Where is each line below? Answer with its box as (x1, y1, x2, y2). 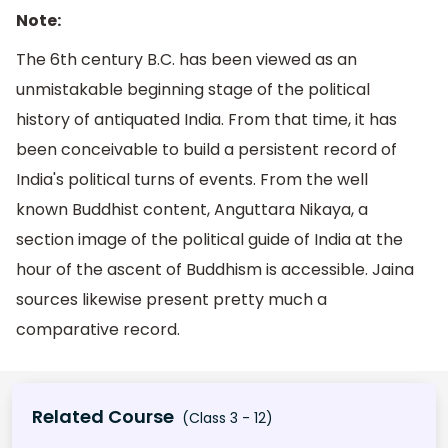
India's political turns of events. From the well (16, 168, 368, 192)
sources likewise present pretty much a (16, 288, 327, 312)
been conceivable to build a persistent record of (16, 138, 397, 162)
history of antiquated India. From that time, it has (16, 108, 397, 132)
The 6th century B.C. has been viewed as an (16, 48, 357, 72)
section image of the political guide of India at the (16, 228, 403, 252)
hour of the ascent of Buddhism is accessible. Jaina (16, 258, 414, 282)
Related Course (32, 403, 174, 429)
